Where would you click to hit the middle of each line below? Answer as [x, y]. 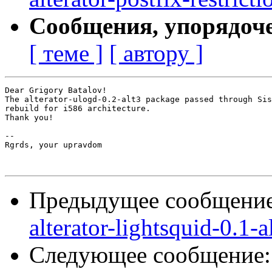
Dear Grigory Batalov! [56, 90]
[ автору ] [156, 53]
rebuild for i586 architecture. [78, 109]
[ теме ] [66, 53]
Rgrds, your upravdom [53, 145]
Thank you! [29, 118]
